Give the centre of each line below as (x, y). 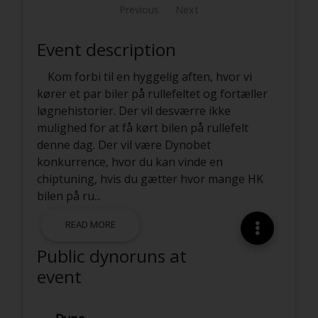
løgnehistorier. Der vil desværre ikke (133, 110)
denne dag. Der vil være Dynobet (124, 144)
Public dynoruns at (111, 256)
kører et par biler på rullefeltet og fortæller (152, 93)
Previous (139, 9)
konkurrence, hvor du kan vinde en (130, 161)
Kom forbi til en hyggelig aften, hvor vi (149, 76)
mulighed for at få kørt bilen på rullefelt (142, 127)
